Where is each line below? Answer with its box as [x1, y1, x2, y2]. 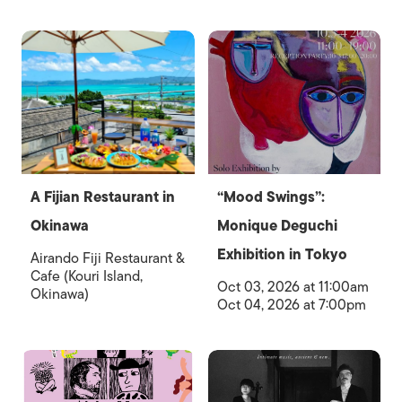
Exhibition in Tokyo [216, 243, 347, 267]
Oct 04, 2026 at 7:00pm [216, 293, 366, 317]
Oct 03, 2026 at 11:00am [216, 275, 369, 299]
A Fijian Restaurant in [31, 186, 175, 209]
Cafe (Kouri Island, [31, 265, 143, 288]
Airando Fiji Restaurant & [31, 247, 184, 270]
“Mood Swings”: [216, 186, 325, 209]
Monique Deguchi [216, 214, 337, 238]
